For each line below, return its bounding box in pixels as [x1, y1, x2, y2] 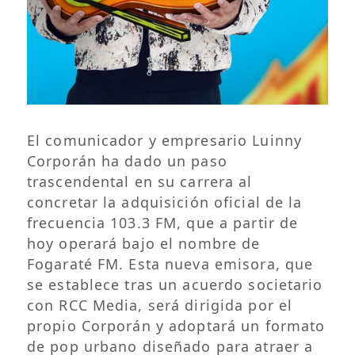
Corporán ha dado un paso [26, 151, 227, 170]
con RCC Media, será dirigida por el [26, 295, 293, 315]
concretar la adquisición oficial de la [26, 192, 303, 212]
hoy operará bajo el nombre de [26, 233, 261, 253]
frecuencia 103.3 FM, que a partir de [26, 212, 299, 232]
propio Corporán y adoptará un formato [26, 315, 326, 335]
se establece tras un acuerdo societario [26, 274, 323, 294]
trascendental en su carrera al [26, 171, 253, 191]
